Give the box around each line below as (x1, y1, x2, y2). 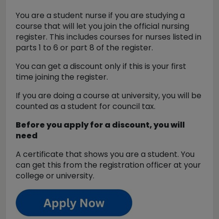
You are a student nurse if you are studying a (16, 10, 185, 21)
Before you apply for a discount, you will (16, 119, 185, 131)
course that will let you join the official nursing (16, 21, 189, 32)
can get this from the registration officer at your (16, 159, 201, 171)
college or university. (16, 170, 96, 181)
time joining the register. (16, 71, 108, 83)
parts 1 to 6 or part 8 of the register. (16, 42, 153, 53)
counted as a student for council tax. (16, 101, 155, 112)
